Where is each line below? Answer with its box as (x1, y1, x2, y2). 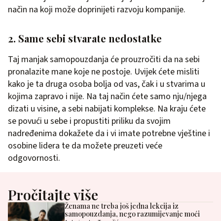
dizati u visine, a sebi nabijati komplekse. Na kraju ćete (8, 103, 206, 115)
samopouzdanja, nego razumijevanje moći (64, 209, 200, 219)
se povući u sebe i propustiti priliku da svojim (8, 115, 171, 127)
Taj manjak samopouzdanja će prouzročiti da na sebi (8, 53, 200, 66)
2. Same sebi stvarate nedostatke (8, 32, 162, 45)
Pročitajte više (8, 185, 98, 204)
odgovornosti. (8, 152, 60, 164)
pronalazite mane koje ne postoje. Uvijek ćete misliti (8, 66, 199, 78)
